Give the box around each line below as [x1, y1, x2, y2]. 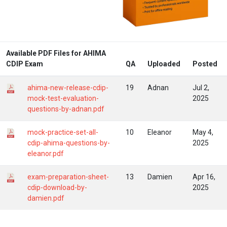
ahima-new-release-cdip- [27, 83, 108, 92]
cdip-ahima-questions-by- [27, 138, 110, 147]
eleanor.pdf [27, 149, 64, 158]
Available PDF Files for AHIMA [6, 49, 106, 57]
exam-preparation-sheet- [27, 172, 109, 181]
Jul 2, [193, 83, 209, 92]
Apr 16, [193, 172, 215, 181]
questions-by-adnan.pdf [27, 104, 104, 113]
